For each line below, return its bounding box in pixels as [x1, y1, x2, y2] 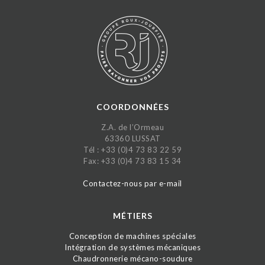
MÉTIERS [112, 210, 153, 221]
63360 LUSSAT [104, 133, 161, 143]
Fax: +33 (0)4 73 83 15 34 [83, 156, 182, 166]
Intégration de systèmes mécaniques [64, 242, 201, 252]
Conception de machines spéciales [69, 231, 196, 241]
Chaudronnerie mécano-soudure [72, 253, 193, 263]
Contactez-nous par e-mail [83, 178, 182, 188]
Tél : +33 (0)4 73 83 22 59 [83, 144, 182, 154]
